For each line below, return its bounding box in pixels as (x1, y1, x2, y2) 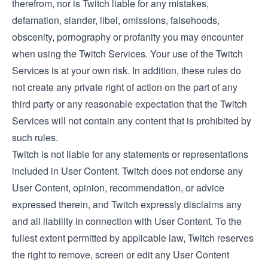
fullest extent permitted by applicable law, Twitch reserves (12, 231, 254, 245)
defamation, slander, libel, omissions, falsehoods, (12, 13, 220, 27)
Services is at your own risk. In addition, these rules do (12, 63, 241, 77)
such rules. (12, 130, 58, 144)
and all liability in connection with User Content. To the (12, 214, 242, 228)
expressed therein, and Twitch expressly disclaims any (12, 197, 242, 211)
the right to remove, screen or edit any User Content (12, 248, 229, 261)
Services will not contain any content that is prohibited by (12, 114, 251, 127)
